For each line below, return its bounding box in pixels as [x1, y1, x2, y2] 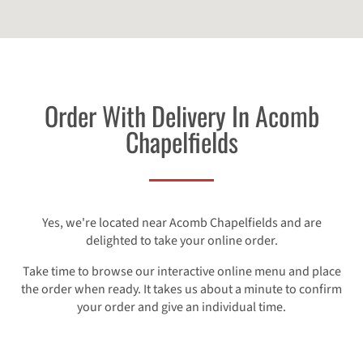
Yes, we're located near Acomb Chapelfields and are [41, 214, 322, 233]
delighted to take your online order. [85, 232, 278, 250]
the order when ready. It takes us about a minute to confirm [21, 280, 342, 299]
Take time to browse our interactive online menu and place [22, 263, 341, 281]
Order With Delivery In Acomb [44, 96, 319, 135]
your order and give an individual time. [77, 298, 286, 317]
